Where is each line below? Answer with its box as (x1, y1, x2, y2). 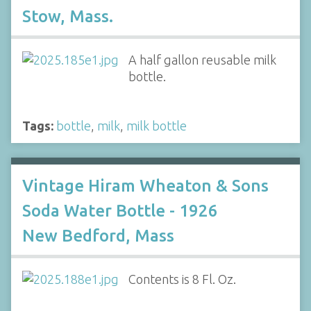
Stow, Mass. (22, 7, 113, 26)
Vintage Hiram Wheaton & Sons (22, 176, 269, 195)
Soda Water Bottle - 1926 (22, 201, 218, 220)
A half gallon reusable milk (128, 53, 276, 67)
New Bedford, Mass (22, 226, 174, 245)
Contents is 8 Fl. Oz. (128, 272, 236, 286)
